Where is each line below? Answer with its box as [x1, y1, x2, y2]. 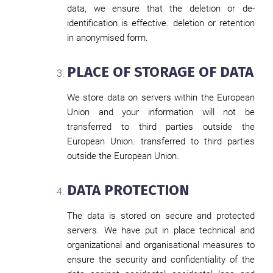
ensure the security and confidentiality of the [67, 254, 255, 265]
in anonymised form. [67, 32, 148, 43]
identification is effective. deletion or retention [67, 18, 255, 29]
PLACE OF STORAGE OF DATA [67, 63, 253, 80]
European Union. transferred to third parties [67, 136, 255, 147]
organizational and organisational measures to [67, 239, 255, 250]
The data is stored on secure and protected [67, 210, 255, 221]
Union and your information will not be [67, 107, 255, 118]
